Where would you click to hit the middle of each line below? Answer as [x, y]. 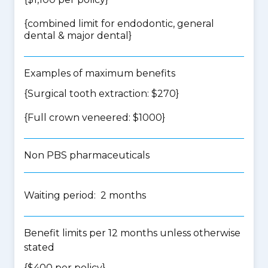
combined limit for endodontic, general [121, 24]
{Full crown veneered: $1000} [95, 118]
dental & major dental [76, 36]
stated [39, 247]
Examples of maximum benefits [100, 73]
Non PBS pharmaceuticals [87, 155]
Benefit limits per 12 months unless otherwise [132, 233]
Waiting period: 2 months [85, 195]
